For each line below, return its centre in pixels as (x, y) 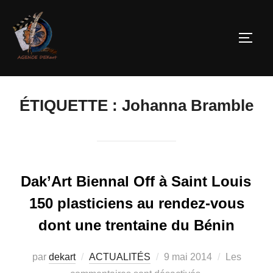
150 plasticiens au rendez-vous (136, 204)
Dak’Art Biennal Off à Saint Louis (136, 182)
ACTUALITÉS (119, 257)
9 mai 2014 (188, 257)
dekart (62, 257)
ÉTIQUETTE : (71, 106)
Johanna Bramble (188, 106)
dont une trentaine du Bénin (136, 225)
